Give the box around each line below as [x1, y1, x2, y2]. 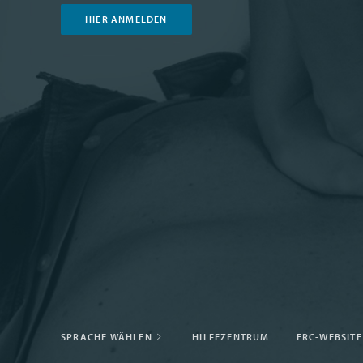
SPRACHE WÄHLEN [61, 331, 155, 344]
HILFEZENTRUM [192, 331, 270, 344]
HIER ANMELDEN [85, 13, 168, 26]
